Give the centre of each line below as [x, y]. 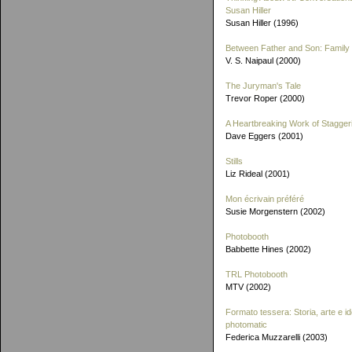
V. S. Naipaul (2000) [263, 60]
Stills [234, 161]
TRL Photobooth [257, 274]
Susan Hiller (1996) [262, 23]
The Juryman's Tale [263, 86]
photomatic [246, 324]
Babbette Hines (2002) [268, 249]
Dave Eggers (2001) [264, 136]
